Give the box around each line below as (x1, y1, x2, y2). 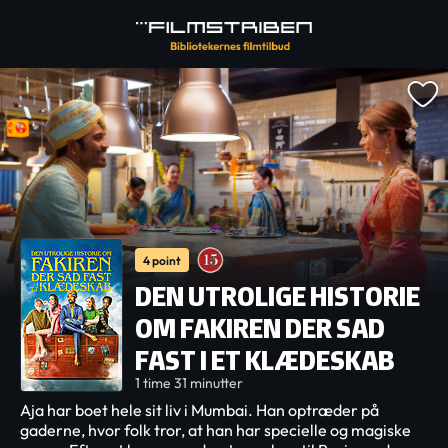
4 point (143, 252, 181, 268)
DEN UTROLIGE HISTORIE (135, 278, 420, 314)
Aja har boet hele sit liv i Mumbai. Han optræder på (20, 400, 379, 420)
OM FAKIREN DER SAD (135, 310, 385, 346)
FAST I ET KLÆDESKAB (135, 342, 394, 378)
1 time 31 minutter (135, 374, 243, 392)
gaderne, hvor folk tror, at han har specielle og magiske (20, 420, 411, 440)
